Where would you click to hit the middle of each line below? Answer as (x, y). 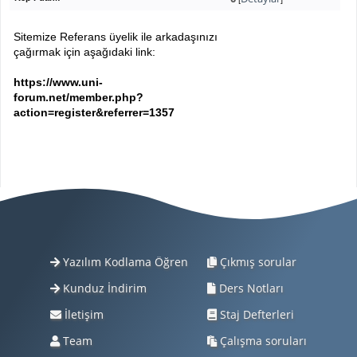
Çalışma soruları (262, 341)
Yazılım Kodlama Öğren (124, 262)
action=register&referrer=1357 (94, 112)
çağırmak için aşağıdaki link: (85, 52)
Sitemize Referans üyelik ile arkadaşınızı (116, 37)
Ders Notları (250, 288)
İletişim (82, 314)
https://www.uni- (59, 82)
